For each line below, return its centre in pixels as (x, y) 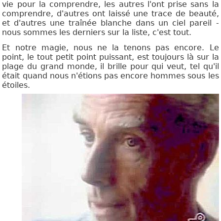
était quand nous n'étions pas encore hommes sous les (110, 76)
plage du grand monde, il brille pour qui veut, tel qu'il (110, 67)
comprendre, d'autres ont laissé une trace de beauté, (110, 14)
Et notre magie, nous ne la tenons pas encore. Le (110, 48)
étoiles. (16, 85)
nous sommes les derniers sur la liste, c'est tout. (97, 33)
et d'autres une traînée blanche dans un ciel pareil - (110, 23)
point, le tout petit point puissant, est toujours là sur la (110, 57)
